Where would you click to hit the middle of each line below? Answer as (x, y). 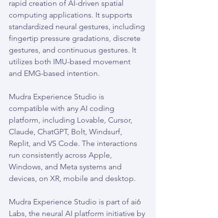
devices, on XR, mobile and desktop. (72, 178)
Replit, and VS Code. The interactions (74, 143)
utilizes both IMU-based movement (71, 62)
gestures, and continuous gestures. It (73, 50)
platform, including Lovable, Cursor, (72, 120)
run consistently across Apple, (61, 155)
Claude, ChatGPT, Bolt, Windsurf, (66, 132)
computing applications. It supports (72, 15)
